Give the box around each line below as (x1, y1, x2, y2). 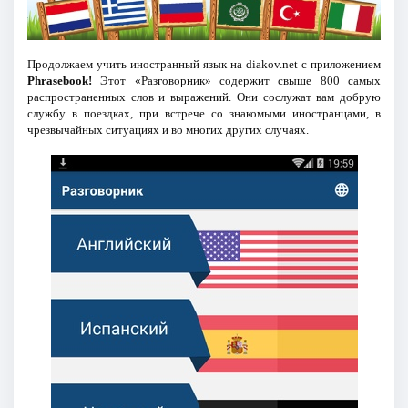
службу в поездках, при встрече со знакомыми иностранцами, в (26, 106, 382, 120)
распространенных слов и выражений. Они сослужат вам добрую (26, 89, 382, 104)
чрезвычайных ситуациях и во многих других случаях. (26, 122, 309, 137)
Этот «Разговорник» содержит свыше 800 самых (91, 73, 382, 87)
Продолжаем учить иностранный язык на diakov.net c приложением (26, 56, 382, 71)
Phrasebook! (26, 73, 92, 87)
